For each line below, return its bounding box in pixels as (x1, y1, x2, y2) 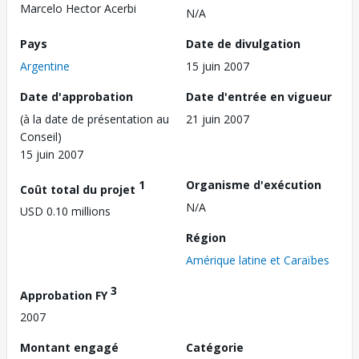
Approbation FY (20, 287, 111, 303)
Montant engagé (20, 340, 119, 356)
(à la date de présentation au (20, 111, 169, 127)
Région (186, 229, 226, 245)
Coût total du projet (20, 181, 139, 197)
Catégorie (186, 340, 244, 356)
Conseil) (20, 128, 62, 144)
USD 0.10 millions (20, 204, 111, 220)
